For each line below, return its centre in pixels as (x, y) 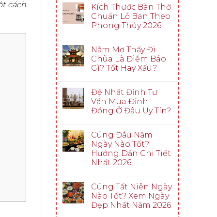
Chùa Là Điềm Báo (128, 59)
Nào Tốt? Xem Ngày (130, 196)
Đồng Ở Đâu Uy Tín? (131, 111)
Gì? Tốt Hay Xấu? (124, 68)
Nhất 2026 (111, 163)
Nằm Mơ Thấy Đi (123, 50)
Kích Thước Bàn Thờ (131, 7)
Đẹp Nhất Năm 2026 (131, 205)
